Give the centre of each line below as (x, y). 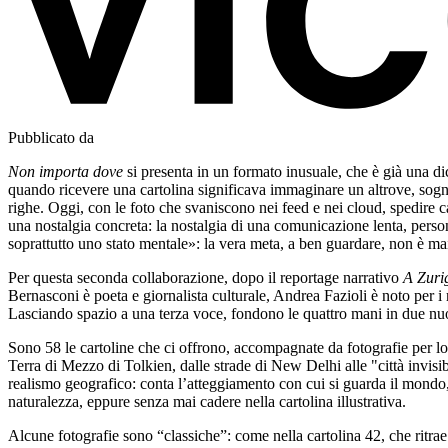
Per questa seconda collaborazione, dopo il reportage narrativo (205, 277)
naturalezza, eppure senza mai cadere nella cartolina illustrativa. (207, 401)
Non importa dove (65, 171)
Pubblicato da (51, 137)
